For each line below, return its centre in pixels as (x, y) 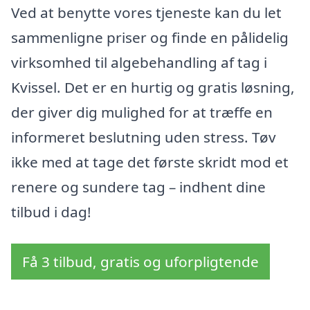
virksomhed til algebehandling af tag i (139, 62)
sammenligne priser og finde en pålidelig (150, 37)
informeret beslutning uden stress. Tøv (144, 137)
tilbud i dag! (51, 211)
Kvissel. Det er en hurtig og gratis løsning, (153, 87)
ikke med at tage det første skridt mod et (150, 162)
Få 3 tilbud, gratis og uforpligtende (140, 261)
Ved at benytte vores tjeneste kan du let (146, 12)
